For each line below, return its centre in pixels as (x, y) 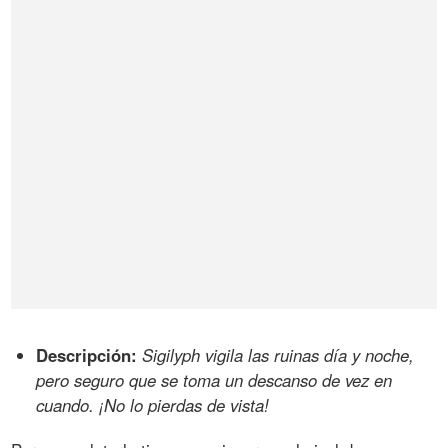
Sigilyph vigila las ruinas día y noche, (278, 354)
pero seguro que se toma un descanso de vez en (214, 379)
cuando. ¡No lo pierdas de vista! (153, 404)
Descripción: (87, 354)
